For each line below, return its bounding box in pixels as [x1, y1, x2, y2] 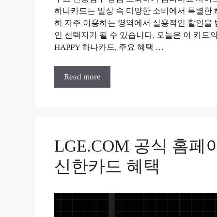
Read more [64, 72, 101, 81]
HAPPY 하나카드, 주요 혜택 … [54, 43, 164, 52]
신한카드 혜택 [54, 156, 160, 176]
